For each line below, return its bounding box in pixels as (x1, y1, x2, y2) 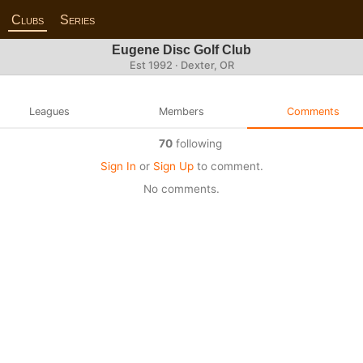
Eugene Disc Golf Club (112, 43, 251, 57)
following (172, 136, 222, 150)
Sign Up (152, 159, 194, 173)
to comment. (193, 159, 263, 173)
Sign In (100, 159, 136, 173)
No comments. (143, 181, 220, 195)
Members (159, 105, 204, 117)
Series (60, 12, 96, 27)
